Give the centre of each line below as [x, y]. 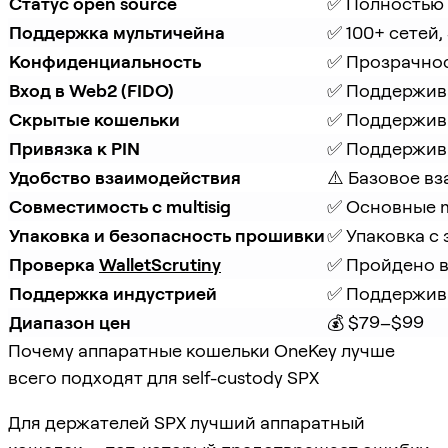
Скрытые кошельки [94, 119]
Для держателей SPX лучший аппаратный [186, 422]
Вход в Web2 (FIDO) [91, 90]
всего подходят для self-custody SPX [163, 377]
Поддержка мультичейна [117, 32]
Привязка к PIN [74, 148]
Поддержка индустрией [113, 293]
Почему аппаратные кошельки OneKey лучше [201, 350]
